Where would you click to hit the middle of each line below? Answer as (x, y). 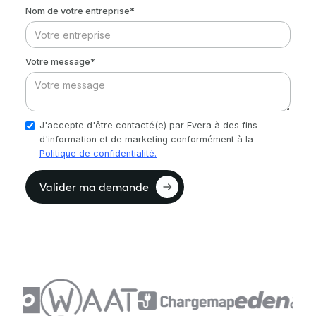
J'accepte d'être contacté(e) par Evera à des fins (148, 125)
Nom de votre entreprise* (80, 11)
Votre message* (60, 62)
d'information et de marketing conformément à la (146, 139)
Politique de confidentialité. (98, 153)
